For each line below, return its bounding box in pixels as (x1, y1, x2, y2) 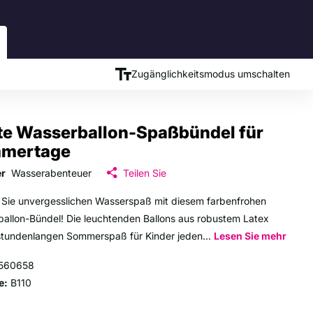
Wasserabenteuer (11, 166, 92, 179)
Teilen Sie (123, 166, 166, 179)
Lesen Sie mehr (214, 230, 286, 242)
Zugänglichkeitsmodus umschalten (131, 68, 290, 80)
